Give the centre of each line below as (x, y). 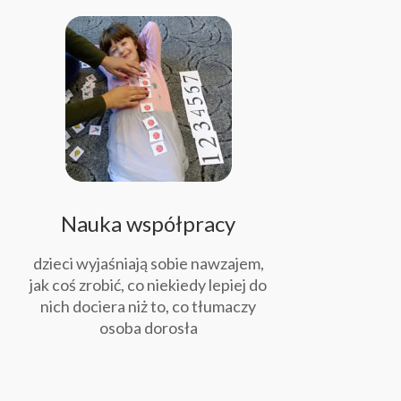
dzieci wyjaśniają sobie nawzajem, (148, 264)
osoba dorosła (148, 328)
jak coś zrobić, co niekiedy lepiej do (149, 285)
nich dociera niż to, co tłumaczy (149, 307)
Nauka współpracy (149, 224)
